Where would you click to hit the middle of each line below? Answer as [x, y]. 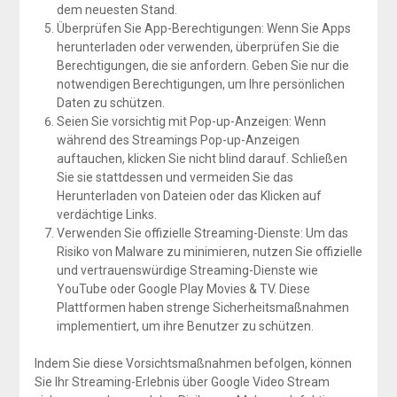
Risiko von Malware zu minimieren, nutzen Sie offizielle [209, 252]
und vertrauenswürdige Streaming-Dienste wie [187, 271]
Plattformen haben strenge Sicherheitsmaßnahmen [202, 308]
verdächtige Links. [106, 215]
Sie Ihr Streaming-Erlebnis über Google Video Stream [182, 382]
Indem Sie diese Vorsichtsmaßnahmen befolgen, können [193, 364]
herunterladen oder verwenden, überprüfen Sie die [198, 47]
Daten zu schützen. [110, 103]
